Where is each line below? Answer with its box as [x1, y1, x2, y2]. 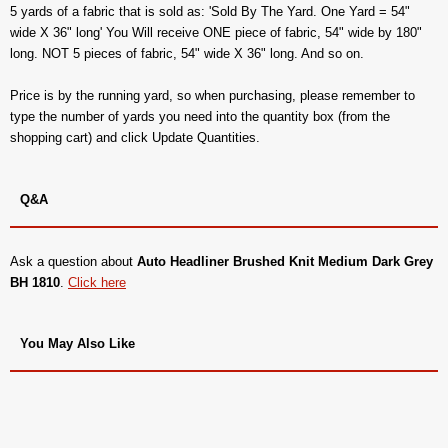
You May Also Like [20, 335, 135, 351]
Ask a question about [10, 253, 137, 269]
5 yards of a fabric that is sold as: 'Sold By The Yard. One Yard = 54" [10, 3, 410, 19]
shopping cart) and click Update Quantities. [10, 129, 260, 145]
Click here [68, 274, 126, 290]
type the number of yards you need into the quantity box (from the [10, 108, 390, 124]
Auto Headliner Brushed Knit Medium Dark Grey [137, 253, 433, 269]
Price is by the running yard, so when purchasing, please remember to [10, 87, 415, 103]
